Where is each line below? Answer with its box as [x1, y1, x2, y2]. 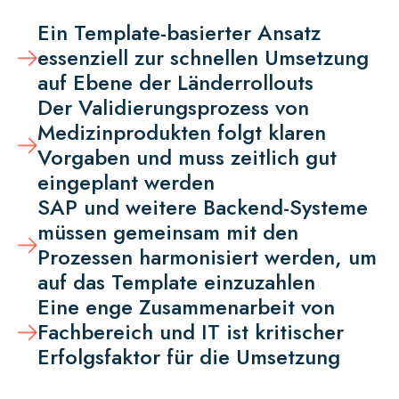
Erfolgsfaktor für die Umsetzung [37, 341, 340, 372]
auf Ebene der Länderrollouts [37, 67, 313, 98]
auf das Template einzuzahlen [37, 266, 315, 297]
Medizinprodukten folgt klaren [37, 117, 326, 148]
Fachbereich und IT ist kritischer [37, 316, 344, 347]
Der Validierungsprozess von [37, 92, 309, 123]
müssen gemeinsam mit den [37, 216, 298, 248]
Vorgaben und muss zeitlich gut [37, 142, 337, 173]
